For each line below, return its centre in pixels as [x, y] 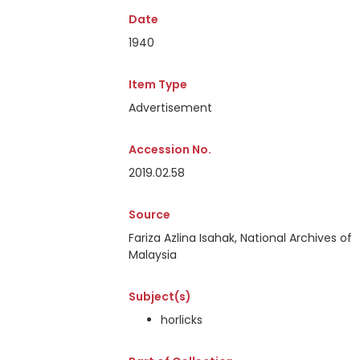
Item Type [158, 84]
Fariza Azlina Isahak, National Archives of [240, 238]
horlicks [182, 320]
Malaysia [153, 255]
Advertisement [170, 108]
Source [149, 215]
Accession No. [170, 149]
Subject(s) [160, 297]
